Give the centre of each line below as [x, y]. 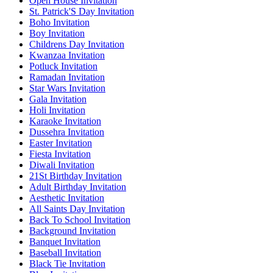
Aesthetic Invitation [67, 198]
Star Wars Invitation [67, 88]
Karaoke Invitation [65, 121]
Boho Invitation [59, 23]
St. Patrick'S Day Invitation [82, 12]
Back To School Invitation [80, 220]
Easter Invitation [61, 143]
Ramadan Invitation [67, 77]
